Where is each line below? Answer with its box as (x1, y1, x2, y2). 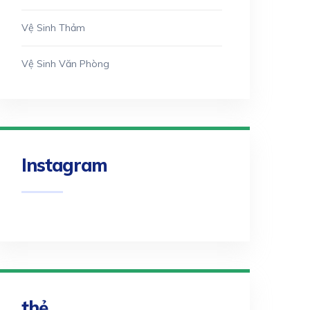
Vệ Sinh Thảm (21, 21, 85, 34)
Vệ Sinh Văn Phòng (21, 57, 109, 70)
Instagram (21, 154, 107, 176)
